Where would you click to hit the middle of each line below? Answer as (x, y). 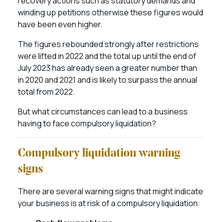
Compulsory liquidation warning (99, 154)
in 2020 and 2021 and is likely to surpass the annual (108, 80)
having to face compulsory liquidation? (87, 123)
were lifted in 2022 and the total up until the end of (107, 56)
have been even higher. (61, 24)
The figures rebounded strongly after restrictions (108, 44)
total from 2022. (47, 92)
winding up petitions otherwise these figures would (111, 12)
